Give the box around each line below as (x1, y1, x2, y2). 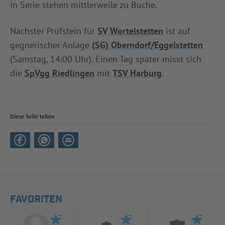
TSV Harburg (113, 67, 162, 79)
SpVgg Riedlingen (25, 67, 94, 79)
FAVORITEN (10, 192, 62, 206)
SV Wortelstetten (97, 25, 163, 37)
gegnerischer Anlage (10, 39, 92, 51)
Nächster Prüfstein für (10, 25, 97, 37)
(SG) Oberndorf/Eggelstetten (92, 39, 203, 51)
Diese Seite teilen (10, 112, 55, 120)
